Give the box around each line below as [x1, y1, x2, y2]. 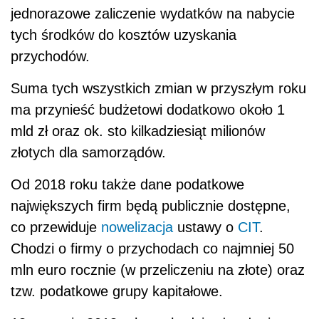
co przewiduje [11, 219, 101, 236]
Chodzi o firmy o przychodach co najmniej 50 [11, 241, 294, 257]
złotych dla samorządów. [11, 145, 166, 161]
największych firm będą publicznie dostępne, [11, 198, 291, 214]
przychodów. [11, 48, 90, 65]
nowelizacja [101, 219, 173, 236]
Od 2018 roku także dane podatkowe [11, 177, 244, 193]
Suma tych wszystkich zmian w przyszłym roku [11, 80, 306, 97]
